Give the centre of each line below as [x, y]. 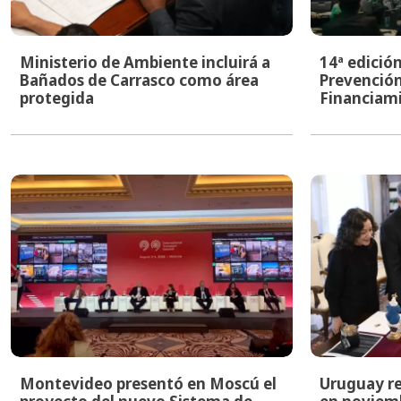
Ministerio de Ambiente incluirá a [145, 63]
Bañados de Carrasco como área [139, 81]
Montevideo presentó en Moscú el [148, 383]
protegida [57, 98]
